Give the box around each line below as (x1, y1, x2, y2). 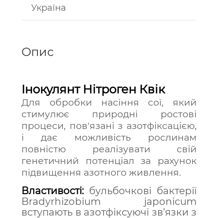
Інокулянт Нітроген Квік (21, 82, 165, 96)
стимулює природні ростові (21, 109, 197, 120)
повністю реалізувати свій (21, 144, 197, 155)
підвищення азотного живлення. (21, 167, 181, 178)
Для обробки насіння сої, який (21, 97, 197, 108)
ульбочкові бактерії (95, 185, 197, 197)
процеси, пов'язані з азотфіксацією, (21, 120, 197, 131)
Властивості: (21, 185, 84, 197)
